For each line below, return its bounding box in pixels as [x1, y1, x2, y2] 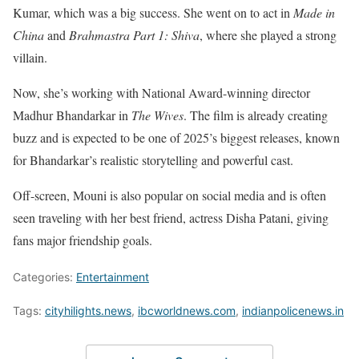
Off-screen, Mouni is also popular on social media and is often [13, 187, 326, 204]
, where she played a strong [200, 26, 337, 43]
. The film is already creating [184, 107, 328, 123]
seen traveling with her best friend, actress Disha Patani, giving [13, 209, 329, 226]
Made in [293, 4, 335, 21]
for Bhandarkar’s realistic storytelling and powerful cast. [13, 151, 293, 168]
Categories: [13, 270, 76, 284]
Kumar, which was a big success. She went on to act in [13, 4, 293, 21]
